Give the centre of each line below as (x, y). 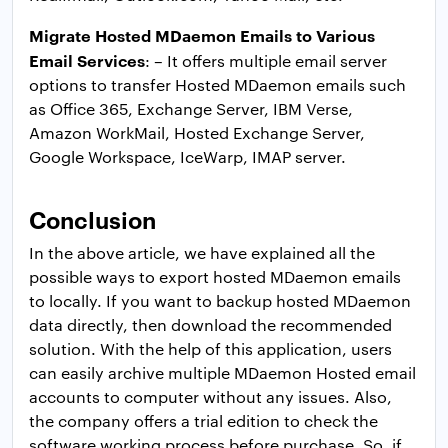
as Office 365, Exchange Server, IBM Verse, (191, 108)
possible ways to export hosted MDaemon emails (215, 276)
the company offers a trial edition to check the (203, 420)
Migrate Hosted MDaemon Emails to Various (202, 34)
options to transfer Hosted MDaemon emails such (217, 84)
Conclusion (92, 218)
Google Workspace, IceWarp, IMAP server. (187, 156)
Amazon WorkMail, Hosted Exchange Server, (197, 132)
